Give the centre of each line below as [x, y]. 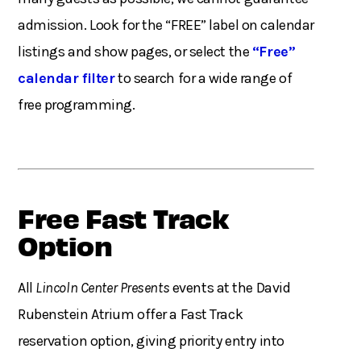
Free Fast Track [124, 218]
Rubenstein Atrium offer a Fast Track [131, 315]
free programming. [77, 105]
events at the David [230, 288]
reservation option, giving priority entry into [151, 341]
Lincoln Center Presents [103, 288]
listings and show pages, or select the [135, 52]
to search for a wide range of [203, 79]
